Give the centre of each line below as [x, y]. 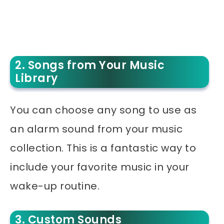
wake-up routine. [55, 186]
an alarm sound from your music [96, 129]
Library [36, 78]
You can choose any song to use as [103, 110]
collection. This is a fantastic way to [103, 148]
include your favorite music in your [100, 167]
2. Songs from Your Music [90, 65]
